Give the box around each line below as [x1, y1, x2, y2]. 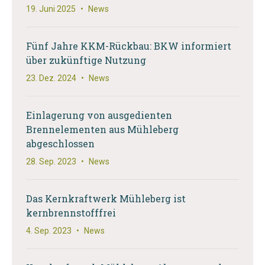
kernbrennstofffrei [26, 206, 116, 219]
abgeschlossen [26, 137, 95, 150]
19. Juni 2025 [26, 4, 76, 14]
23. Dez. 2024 [26, 73, 76, 83]
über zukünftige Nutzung [26, 53, 146, 66]
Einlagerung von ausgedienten [26, 108, 172, 121]
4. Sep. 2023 [26, 225, 72, 235]
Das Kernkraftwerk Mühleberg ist [26, 192, 186, 205]
